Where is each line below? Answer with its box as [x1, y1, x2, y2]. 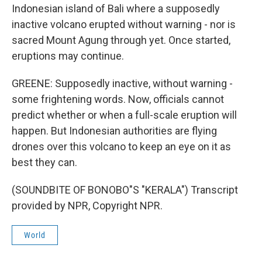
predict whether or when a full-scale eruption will [12, 109, 237, 121]
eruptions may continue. [12, 50, 124, 62]
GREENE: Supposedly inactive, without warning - [12, 77, 233, 89]
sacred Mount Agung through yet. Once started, [12, 34, 230, 46]
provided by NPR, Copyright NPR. [12, 199, 163, 212]
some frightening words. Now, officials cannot [12, 93, 224, 105]
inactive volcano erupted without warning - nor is [12, 18, 236, 30]
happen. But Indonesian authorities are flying [12, 125, 217, 137]
